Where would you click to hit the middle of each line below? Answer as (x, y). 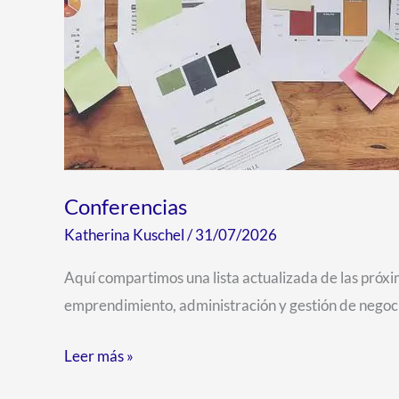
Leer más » (99, 355)
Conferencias (126, 206)
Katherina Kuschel (126, 234)
